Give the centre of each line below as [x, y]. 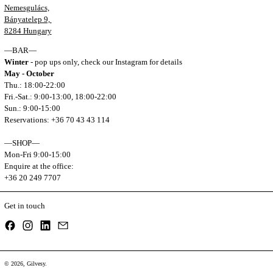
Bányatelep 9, [28, 19]
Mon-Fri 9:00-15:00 [37, 155]
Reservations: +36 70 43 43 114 [57, 120]
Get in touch [24, 206]
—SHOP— [22, 143]
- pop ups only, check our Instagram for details [106, 62]
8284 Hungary [28, 31]
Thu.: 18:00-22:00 [34, 85]
